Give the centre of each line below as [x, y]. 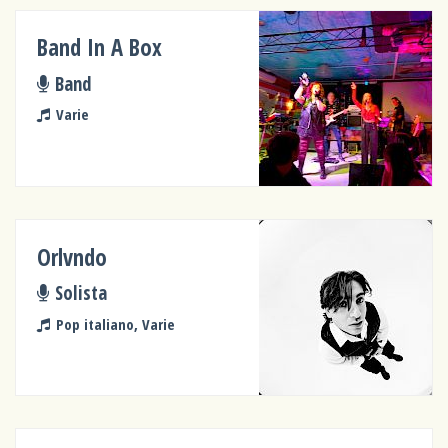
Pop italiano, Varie [115, 323]
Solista [80, 293]
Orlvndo [72, 257]
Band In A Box [100, 48]
